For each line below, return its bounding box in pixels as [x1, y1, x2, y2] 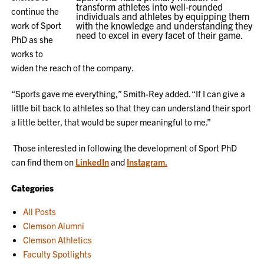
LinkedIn [75, 156, 110, 167]
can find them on [11, 156, 76, 167]
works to [11, 48, 44, 59]
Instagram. [127, 156, 168, 167]
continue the [11, 5, 60, 16]
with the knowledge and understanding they [75, 19, 252, 31]
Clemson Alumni [23, 220, 85, 231]
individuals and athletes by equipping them [75, 10, 249, 22]
